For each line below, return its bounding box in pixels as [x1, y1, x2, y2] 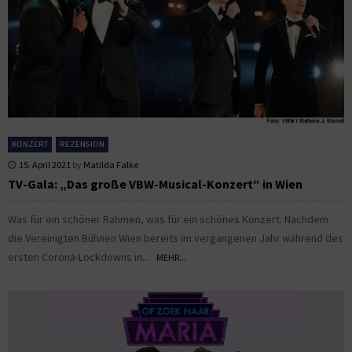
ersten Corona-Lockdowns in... [8, 250, 156, 265]
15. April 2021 [19, 159, 71, 171]
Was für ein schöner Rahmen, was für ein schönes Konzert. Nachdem [8, 212, 328, 227]
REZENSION [60, 139, 104, 150]
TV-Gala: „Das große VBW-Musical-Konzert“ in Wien [8, 176, 302, 192]
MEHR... [156, 251, 186, 264]
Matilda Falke [83, 159, 138, 171]
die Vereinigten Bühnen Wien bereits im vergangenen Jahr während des [8, 231, 343, 246]
